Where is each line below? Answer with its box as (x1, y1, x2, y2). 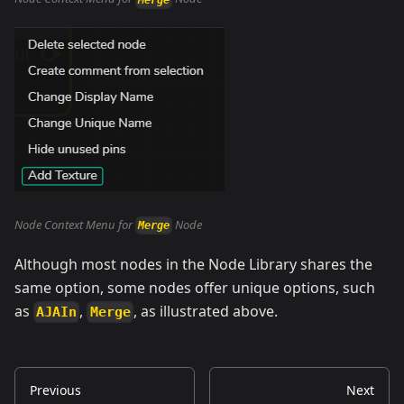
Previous (30, 381, 81, 399)
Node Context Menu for (14, 216, 135, 233)
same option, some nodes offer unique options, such (14, 278, 375, 298)
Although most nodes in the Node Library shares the (14, 254, 372, 275)
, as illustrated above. (133, 301, 278, 322)
